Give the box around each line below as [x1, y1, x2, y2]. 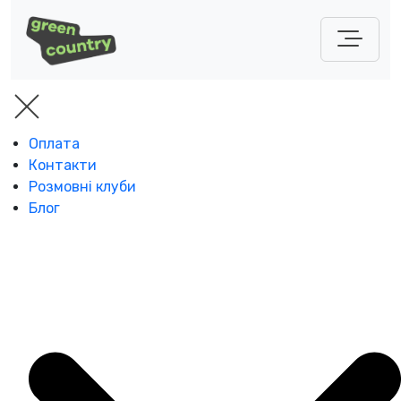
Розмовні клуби [29, 177, 136, 195]
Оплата [29, 134, 80, 152]
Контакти [29, 156, 97, 174]
